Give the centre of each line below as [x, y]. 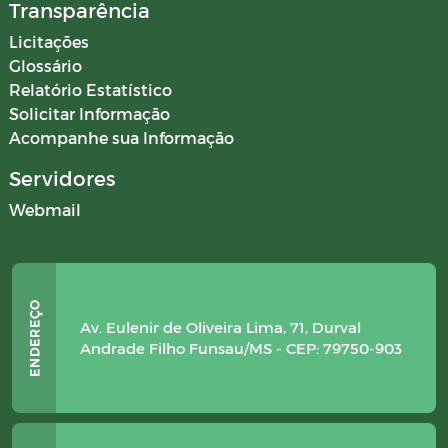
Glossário [45, 66]
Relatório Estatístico [90, 90]
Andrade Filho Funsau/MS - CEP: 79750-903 [241, 348]
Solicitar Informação [89, 114]
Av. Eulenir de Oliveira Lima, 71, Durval [220, 327]
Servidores [62, 178]
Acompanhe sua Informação [121, 138]
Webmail [45, 210]
